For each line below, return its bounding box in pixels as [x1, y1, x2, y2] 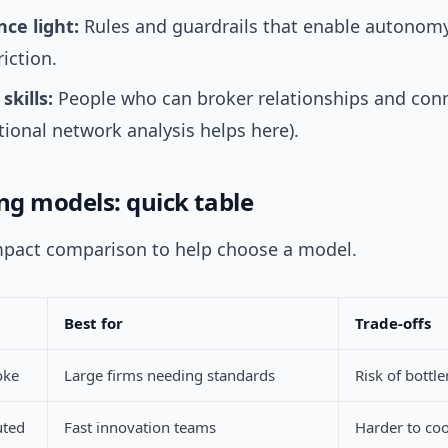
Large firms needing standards [64, 365, 275, 385]
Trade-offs [355, 313, 431, 333]
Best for [64, 313, 123, 333]
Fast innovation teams [64, 417, 216, 437]
